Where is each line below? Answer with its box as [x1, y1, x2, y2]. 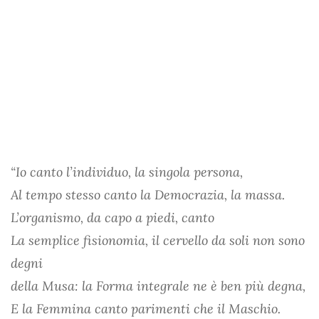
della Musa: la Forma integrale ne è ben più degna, [11, 277, 305, 294]
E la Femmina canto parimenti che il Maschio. [11, 300, 281, 317]
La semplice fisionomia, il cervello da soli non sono [11, 231, 305, 249]
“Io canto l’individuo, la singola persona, [11, 163, 243, 180]
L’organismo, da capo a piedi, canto [11, 209, 214, 226]
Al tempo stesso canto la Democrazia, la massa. [11, 186, 285, 203]
